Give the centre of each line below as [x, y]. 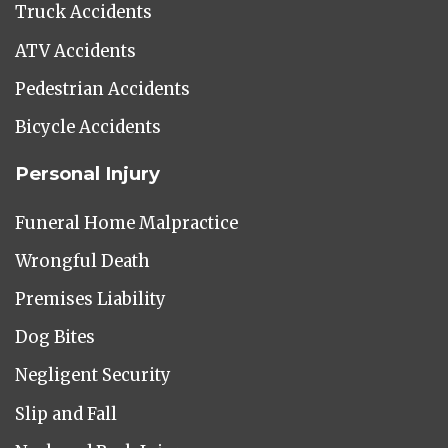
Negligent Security [93, 376]
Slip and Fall [66, 414]
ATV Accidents [75, 51]
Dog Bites [55, 338]
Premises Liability [90, 300]
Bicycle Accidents [88, 127]
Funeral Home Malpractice [126, 223]
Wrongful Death [82, 261]
